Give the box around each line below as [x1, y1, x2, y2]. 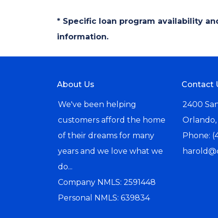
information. [57, 32, 109, 41]
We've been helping [58, 100, 136, 109]
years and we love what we [58, 146, 163, 156]
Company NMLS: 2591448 [58, 178, 156, 187]
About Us [57, 80, 94, 89]
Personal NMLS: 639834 [58, 193, 150, 202]
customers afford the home [58, 115, 165, 125]
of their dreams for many [58, 131, 154, 140]
